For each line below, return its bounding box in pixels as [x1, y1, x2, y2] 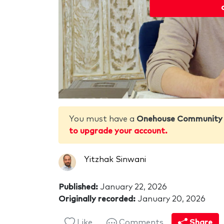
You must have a [69, 114, 136, 123]
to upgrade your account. [69, 126, 167, 135]
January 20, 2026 [135, 194, 205, 203]
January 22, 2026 [98, 182, 167, 191]
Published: [58, 182, 98, 191]
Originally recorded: [58, 194, 135, 203]
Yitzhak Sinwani [84, 155, 146, 163]
